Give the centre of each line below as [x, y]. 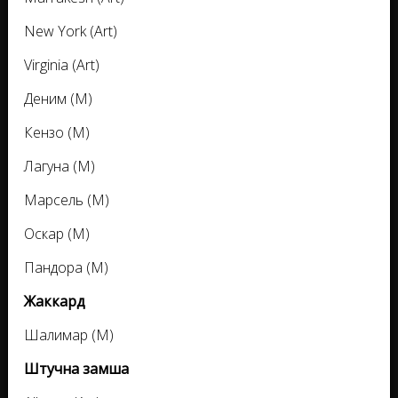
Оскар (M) [57, 234]
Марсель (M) [67, 200]
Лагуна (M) [60, 166]
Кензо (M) [57, 132]
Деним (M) [58, 99]
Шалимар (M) [69, 335]
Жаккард [55, 301]
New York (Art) [71, 31]
